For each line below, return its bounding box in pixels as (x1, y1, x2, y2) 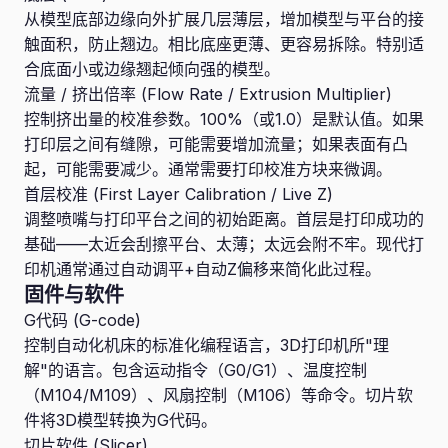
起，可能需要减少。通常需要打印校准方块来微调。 (24, 159, 392, 179)
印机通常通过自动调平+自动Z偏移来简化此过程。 (24, 259, 381, 279)
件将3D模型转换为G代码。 (24, 410, 217, 430)
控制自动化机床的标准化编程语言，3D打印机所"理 (24, 335, 389, 355)
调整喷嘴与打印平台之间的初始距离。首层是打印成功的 (24, 209, 424, 229)
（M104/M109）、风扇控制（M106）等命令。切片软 (24, 385, 413, 405)
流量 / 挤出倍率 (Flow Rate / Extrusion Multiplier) (24, 84, 392, 104)
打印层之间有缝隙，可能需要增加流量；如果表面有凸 (24, 134, 408, 154)
